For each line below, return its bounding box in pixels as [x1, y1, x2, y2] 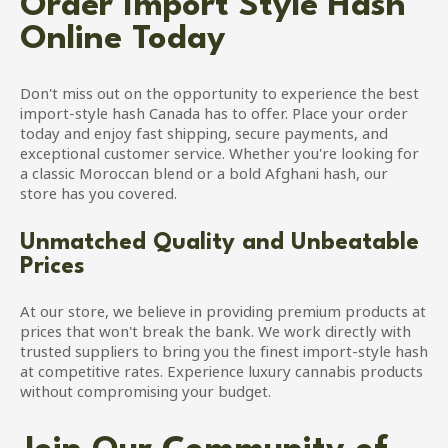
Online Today [20, 23, 226, 57]
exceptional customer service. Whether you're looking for [20, 146, 419, 167]
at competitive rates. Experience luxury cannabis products [20, 364, 423, 385]
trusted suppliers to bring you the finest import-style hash [20, 344, 428, 365]
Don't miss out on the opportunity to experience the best [20, 86, 419, 107]
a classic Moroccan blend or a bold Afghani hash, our [20, 166, 388, 187]
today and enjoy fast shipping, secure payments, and [20, 126, 388, 147]
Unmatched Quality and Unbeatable [20, 231, 419, 256]
